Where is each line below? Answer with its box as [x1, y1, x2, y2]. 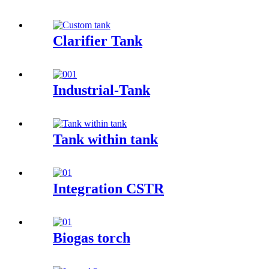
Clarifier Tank [53, 33, 142, 49]
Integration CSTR [53, 180, 164, 196]
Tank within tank [53, 131, 158, 147]
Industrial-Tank [53, 82, 150, 98]
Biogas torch [53, 229, 130, 246]
